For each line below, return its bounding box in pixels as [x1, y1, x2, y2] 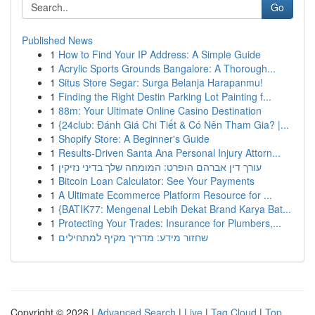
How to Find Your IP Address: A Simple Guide [58, 47, 261, 61]
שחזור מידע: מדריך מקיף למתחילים [58, 230, 208, 244]
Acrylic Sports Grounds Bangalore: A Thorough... [58, 61, 276, 75]
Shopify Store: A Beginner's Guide [58, 131, 210, 146]
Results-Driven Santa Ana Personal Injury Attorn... [58, 146, 281, 160]
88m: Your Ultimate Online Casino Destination [58, 103, 262, 117]
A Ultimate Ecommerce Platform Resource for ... [58, 188, 272, 202]
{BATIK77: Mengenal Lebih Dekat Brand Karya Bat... [58, 202, 291, 216]
